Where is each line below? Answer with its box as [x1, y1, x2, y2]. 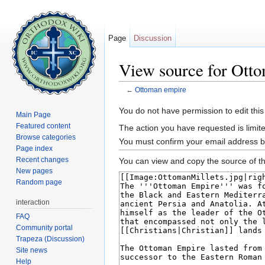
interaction [16, 198, 50, 206]
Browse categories [16, 132, 76, 141]
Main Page [16, 110, 51, 119]
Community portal [16, 223, 73, 232]
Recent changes [16, 155, 69, 164]
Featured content [16, 121, 71, 130]
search [197, 94, 222, 104]
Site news [16, 245, 48, 254]
